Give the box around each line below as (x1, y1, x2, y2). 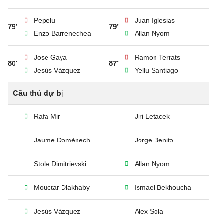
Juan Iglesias (135, 16, 175, 24)
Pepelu (34, 16, 55, 24)
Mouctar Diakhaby (34, 184, 90, 191)
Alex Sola (135, 207, 163, 215)
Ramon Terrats (135, 53, 180, 61)
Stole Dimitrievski (34, 160, 86, 168)
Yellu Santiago (135, 66, 178, 74)
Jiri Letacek (135, 112, 170, 120)
